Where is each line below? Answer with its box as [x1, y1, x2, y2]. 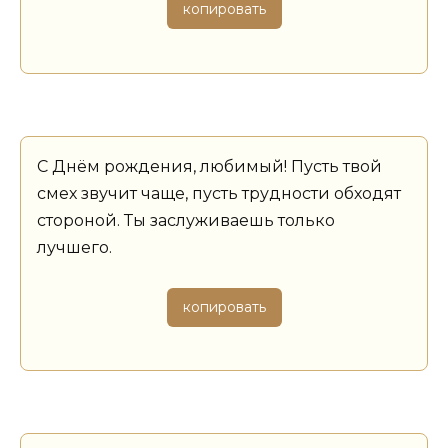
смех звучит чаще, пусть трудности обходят [37, 183, 401, 203]
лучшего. [37, 237, 112, 257]
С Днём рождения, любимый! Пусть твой [37, 156, 382, 176]
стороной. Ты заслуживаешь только [37, 210, 335, 230]
